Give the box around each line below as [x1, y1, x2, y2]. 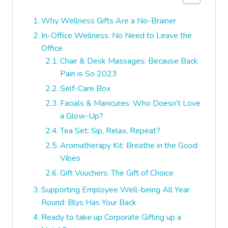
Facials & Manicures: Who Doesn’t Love [60, 98, 201, 109]
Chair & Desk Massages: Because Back [60, 55, 198, 67]
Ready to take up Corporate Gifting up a [41, 212, 182, 223]
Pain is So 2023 [60, 68, 118, 80]
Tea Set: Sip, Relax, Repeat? [60, 125, 161, 137]
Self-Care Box [60, 83, 111, 95]
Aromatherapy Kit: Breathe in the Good [60, 140, 198, 152]
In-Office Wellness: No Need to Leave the [41, 30, 192, 42]
